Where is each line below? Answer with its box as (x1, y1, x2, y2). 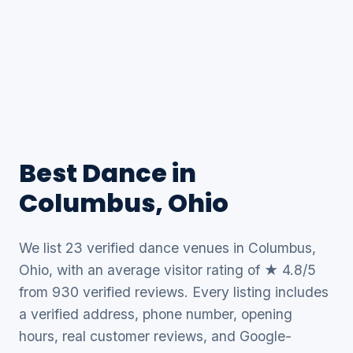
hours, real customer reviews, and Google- (19, 328, 292, 344)
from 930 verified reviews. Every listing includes (19, 284, 329, 300)
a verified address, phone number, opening (19, 306, 292, 322)
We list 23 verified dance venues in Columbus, (19, 240, 316, 256)
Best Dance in (19, 155, 196, 191)
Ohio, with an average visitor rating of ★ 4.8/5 (19, 262, 316, 278)
